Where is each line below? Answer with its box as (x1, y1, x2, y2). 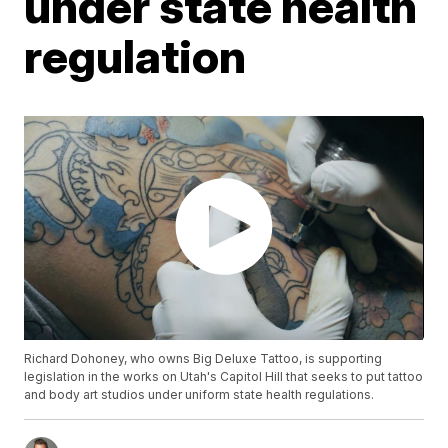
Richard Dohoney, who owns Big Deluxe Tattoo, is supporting (24, 351, 383, 367)
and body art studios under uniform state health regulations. (24, 387, 375, 403)
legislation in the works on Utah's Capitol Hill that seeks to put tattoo (24, 369, 424, 385)
